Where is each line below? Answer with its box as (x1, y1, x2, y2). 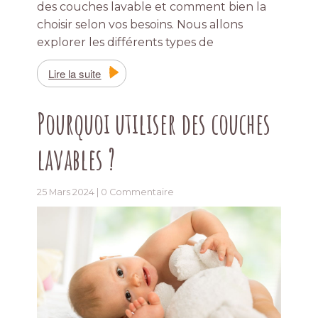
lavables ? (37, 141, 116, 177)
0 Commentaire (101, 187, 175, 198)
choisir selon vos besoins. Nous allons (37, 18, 243, 32)
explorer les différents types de (37, 35, 214, 50)
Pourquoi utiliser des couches (37, 105, 271, 142)
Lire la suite (48, 66, 102, 82)
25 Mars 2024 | (37, 187, 102, 198)
